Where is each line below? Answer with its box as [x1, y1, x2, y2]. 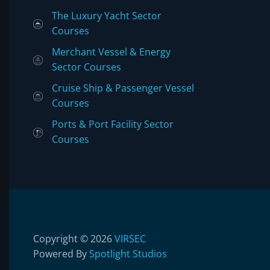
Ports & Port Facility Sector [52, 117, 174, 131]
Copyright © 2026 [33, 231, 115, 245]
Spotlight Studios [89, 246, 167, 260]
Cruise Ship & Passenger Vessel [52, 81, 194, 95]
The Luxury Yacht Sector [52, 8, 162, 22]
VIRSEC [115, 231, 146, 245]
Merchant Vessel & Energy [52, 45, 171, 58]
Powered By [33, 246, 89, 260]
